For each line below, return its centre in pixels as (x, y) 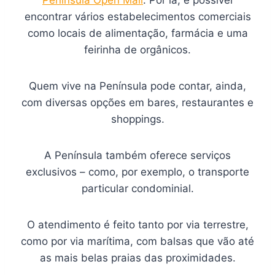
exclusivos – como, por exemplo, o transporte (137, 172)
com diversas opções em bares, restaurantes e (137, 102)
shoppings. (137, 119)
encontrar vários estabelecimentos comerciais (137, 16)
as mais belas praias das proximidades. (137, 258)
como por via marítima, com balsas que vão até (137, 241)
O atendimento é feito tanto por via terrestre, (137, 224)
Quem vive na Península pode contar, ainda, (137, 86)
